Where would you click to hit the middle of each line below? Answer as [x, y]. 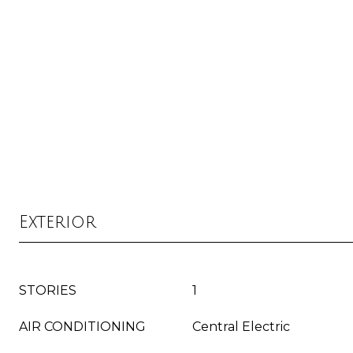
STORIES [48, 290]
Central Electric [241, 327]
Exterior [58, 222]
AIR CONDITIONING [82, 327]
